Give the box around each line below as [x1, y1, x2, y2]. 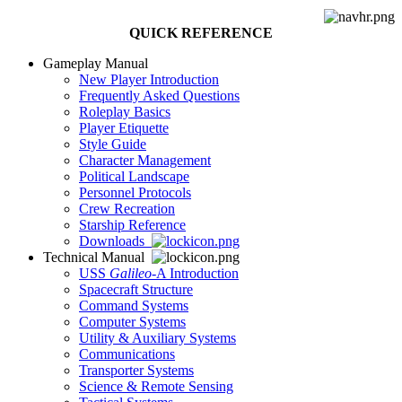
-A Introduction [152, 266, 239, 281]
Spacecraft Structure [79, 282, 193, 297]
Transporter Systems [79, 363, 194, 378]
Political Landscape [79, 169, 189, 184]
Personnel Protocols [79, 185, 191, 200]
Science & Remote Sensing [79, 379, 233, 394]
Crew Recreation [79, 201, 175, 216]
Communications [79, 346, 175, 362]
